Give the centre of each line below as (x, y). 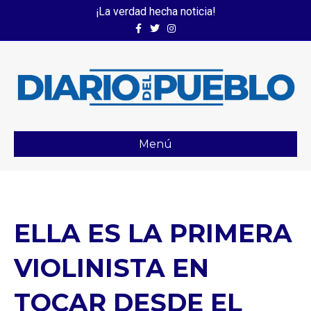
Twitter (159, 24)
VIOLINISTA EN (111, 268)
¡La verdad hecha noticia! (155, 11)
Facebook (148, 24)
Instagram (182, 24)
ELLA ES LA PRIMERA (153, 233)
